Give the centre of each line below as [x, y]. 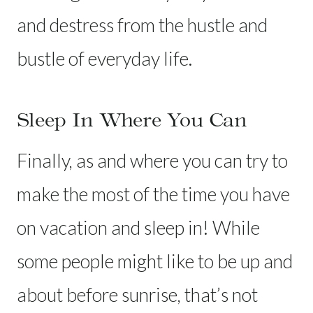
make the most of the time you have [153, 194]
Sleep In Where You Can [132, 119]
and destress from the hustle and [142, 24]
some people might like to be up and [155, 261]
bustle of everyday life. [104, 58]
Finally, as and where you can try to [152, 160]
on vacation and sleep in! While [138, 227]
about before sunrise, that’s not [137, 294]
